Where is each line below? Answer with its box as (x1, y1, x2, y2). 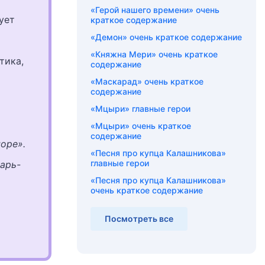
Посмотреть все (105, 214, 173, 224)
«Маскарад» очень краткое (91, 76, 203, 86)
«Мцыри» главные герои (91, 104, 190, 114)
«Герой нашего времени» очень (91, 5, 219, 15)
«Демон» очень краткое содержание (91, 32, 242, 42)
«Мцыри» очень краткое (91, 121, 191, 131)
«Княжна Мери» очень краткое (91, 49, 218, 59)
